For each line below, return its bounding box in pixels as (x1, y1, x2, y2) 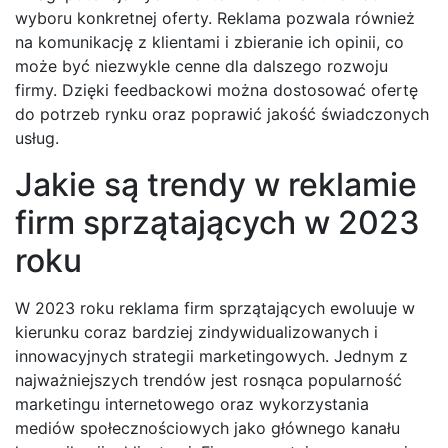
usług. (15, 128, 59, 149)
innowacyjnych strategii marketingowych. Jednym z (15, 346, 408, 367)
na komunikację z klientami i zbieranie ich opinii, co (15, 32, 404, 53)
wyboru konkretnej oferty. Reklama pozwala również (15, 8, 415, 29)
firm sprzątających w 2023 (15, 203, 420, 243)
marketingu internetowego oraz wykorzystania (15, 394, 369, 415)
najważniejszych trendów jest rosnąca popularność (15, 370, 402, 391)
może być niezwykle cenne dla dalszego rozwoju (15, 56, 388, 77)
